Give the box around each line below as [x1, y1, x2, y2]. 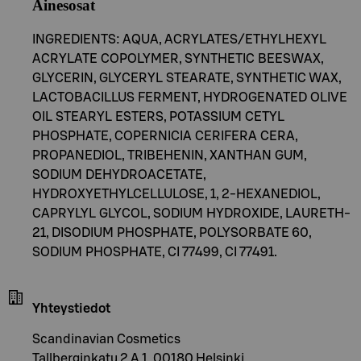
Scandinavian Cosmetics [32, 332, 180, 346]
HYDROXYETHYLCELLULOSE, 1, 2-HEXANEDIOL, [32, 187, 321, 201]
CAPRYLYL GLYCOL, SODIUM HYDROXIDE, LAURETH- [32, 206, 351, 220]
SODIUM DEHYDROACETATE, [32, 168, 206, 181]
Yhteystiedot [32, 301, 110, 315]
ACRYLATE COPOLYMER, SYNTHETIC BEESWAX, [32, 52, 324, 65]
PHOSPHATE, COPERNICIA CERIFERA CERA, [32, 129, 298, 143]
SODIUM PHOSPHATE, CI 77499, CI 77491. [32, 245, 277, 259]
